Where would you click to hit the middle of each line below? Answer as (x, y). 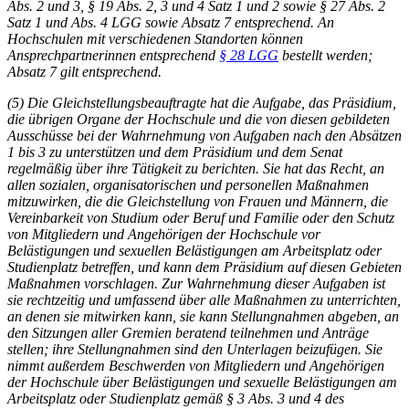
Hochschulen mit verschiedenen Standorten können (155, 38)
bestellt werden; (325, 55)
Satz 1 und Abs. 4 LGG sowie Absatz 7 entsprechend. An (171, 22)
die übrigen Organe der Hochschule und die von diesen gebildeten (199, 119)
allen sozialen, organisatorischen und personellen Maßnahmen (188, 184)
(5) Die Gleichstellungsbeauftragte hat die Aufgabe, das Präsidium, (202, 102)
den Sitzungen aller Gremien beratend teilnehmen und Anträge (188, 332)
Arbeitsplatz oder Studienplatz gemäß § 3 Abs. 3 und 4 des (176, 398)
